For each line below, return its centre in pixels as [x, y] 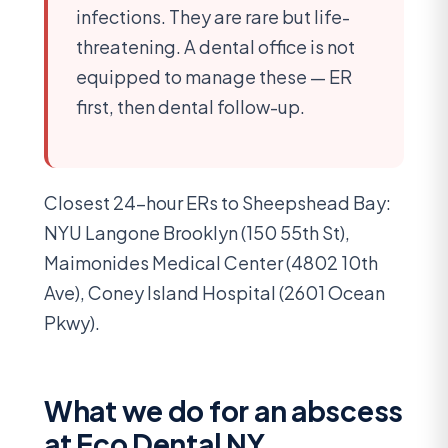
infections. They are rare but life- [213, 17]
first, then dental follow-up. [190, 107]
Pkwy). [72, 322]
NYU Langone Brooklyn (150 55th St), [197, 232]
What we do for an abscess [223, 410]
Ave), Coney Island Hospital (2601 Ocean [214, 292]
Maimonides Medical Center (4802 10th [211, 262]
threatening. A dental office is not [215, 47]
